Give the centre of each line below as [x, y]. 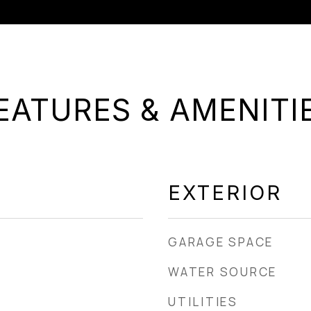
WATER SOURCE [222, 272]
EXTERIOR [225, 193]
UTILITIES [203, 302]
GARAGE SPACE [221, 242]
